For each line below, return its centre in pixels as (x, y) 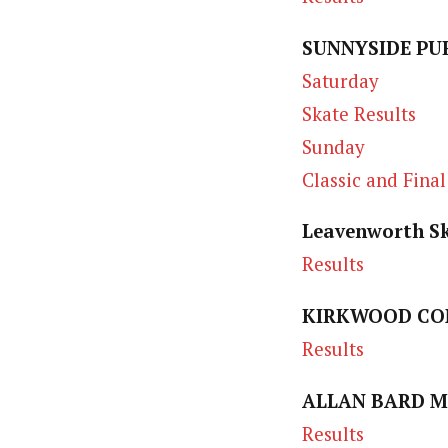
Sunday (333, 146)
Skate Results (359, 113)
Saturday (340, 80)
